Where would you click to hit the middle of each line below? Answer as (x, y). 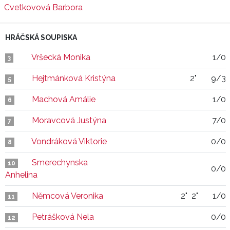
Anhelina (21, 175)
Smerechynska (60, 162)
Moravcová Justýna (69, 120)
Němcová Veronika (68, 196)
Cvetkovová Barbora (43, 7)
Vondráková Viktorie (69, 141)
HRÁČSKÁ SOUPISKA (41, 37)
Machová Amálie (64, 99)
